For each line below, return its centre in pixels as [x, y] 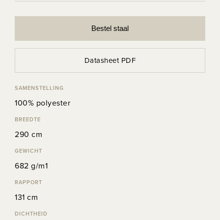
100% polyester [42, 103]
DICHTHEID [31, 214]
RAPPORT [28, 182]
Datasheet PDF [110, 60]
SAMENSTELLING [39, 88]
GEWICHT [28, 151]
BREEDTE [28, 119]
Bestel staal [110, 28]
